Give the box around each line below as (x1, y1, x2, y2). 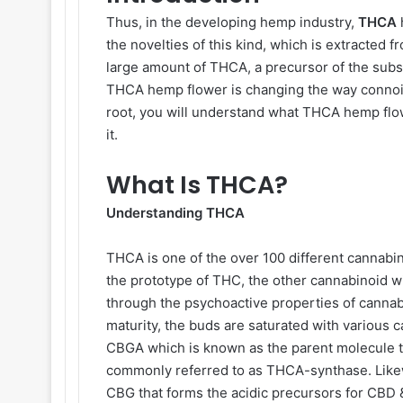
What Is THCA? (106, 168, 293, 201)
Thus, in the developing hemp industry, (106, 13, 358, 31)
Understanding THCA (106, 204, 248, 221)
